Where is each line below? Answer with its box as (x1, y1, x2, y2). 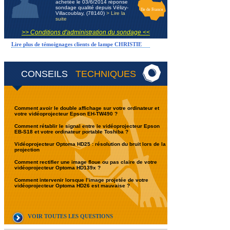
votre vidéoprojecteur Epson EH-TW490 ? (14, 111, 118, 117)
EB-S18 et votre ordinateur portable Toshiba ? (14, 129, 128, 135)
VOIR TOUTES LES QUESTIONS (28, 213, 113, 219)
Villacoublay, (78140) (55, 10, 106, 16)
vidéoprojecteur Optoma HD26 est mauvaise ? (14, 183, 130, 188)
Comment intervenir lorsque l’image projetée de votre (14, 177, 148, 183)
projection (14, 147, 40, 152)
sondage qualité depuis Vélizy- (55, 5, 128, 10)
